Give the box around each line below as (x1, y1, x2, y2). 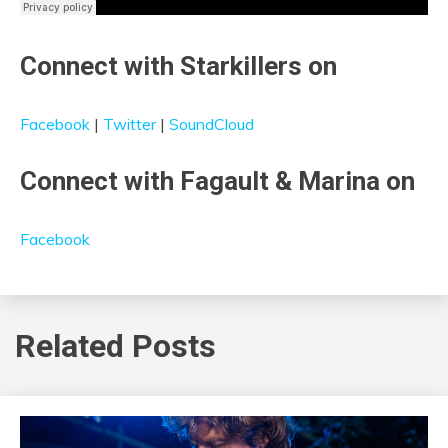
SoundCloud (169, 114, 254, 135)
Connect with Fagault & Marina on (20, 166, 415, 197)
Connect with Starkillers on (20, 51, 337, 82)
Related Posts (15, 326, 216, 365)
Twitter (103, 114, 156, 135)
